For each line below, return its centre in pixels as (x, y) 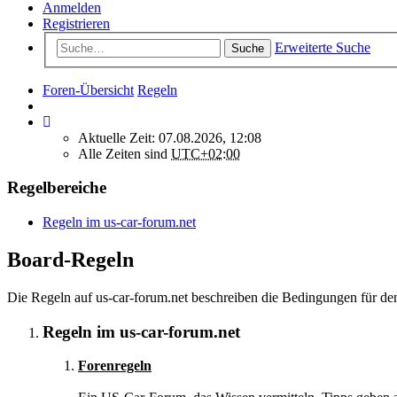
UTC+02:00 (206, 153)
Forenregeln (115, 366)
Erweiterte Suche (323, 47)
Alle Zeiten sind (125, 153)
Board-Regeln (70, 259)
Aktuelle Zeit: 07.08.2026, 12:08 (170, 137)
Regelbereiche (57, 188)
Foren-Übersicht (88, 90)
